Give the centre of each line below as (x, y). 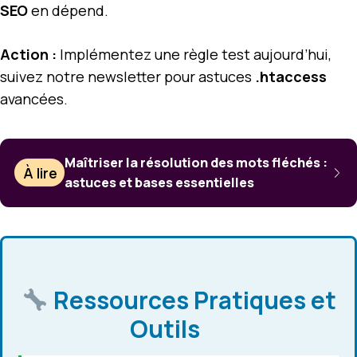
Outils (167, 328)
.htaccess (291, 76)
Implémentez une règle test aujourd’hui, (194, 54)
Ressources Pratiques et (192, 300)
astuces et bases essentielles (160, 182)
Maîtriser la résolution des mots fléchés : (196, 162)
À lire (41, 173)
